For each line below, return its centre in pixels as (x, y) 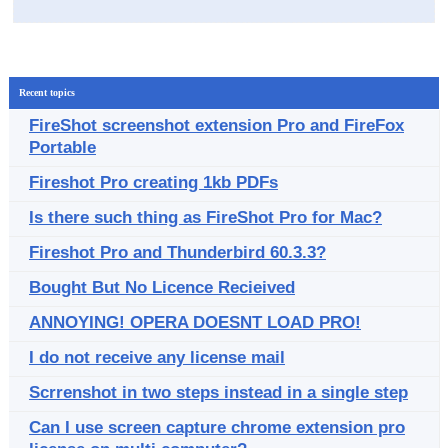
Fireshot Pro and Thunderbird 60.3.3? (177, 252)
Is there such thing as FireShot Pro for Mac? (205, 217)
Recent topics (47, 92)
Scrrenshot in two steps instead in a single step (218, 392)
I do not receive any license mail (157, 357)
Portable (62, 147)
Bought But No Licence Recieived (162, 287)
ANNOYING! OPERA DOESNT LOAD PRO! (195, 322)
